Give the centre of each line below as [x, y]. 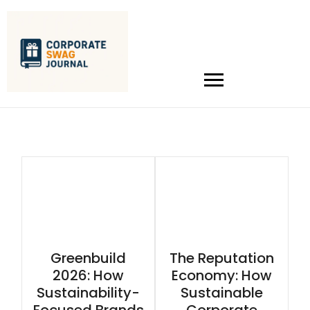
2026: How [89, 276]
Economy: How [221, 276]
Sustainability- [89, 293]
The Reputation [221, 258]
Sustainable [221, 293]
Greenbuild [89, 258]
